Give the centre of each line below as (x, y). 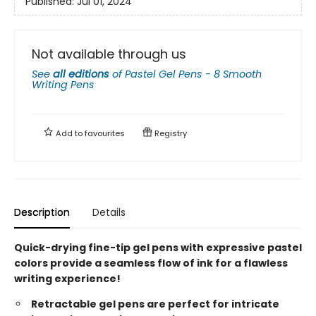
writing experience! (67, 278)
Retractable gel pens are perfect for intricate (155, 304)
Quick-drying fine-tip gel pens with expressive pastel (158, 247)
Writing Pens (63, 84)
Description (42, 212)
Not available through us (109, 54)
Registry (170, 133)
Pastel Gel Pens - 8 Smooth (193, 74)
